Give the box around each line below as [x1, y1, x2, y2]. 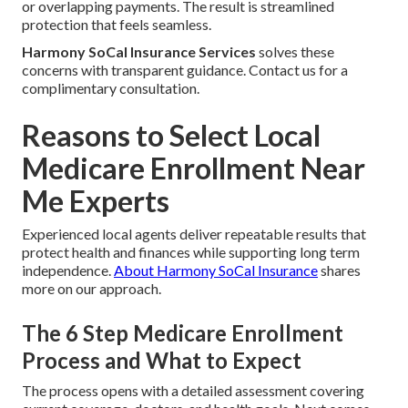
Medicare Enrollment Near [22, 150, 365, 187]
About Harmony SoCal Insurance [114, 261, 318, 280]
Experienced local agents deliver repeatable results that [22, 225, 366, 243]
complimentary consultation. [22, 79, 199, 97]
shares [318, 261, 361, 280]
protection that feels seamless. [22, 15, 211, 34]
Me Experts [22, 183, 169, 219]
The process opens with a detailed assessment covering [22, 382, 364, 400]
